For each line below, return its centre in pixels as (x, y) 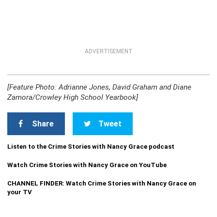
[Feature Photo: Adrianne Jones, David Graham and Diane (99, 87)
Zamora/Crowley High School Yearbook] (73, 97)
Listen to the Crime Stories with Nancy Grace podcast (91, 147)
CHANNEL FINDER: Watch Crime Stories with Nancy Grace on (102, 183)
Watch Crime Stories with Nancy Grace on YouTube (87, 165)
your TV (20, 192)
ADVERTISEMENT (108, 51)
